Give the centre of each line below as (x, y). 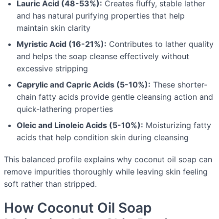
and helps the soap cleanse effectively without (103, 56)
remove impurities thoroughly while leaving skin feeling (106, 172)
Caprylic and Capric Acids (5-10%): (84, 85)
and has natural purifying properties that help (101, 16)
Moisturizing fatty (177, 125)
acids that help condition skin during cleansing (103, 138)
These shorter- (179, 85)
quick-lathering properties (65, 109)
